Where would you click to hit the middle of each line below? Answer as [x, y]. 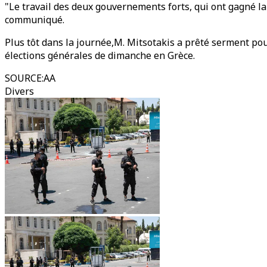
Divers [19, 91]
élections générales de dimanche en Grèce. [100, 55]
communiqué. [35, 20]
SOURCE [23, 78]
